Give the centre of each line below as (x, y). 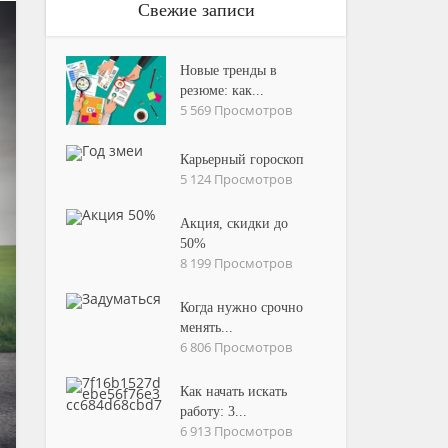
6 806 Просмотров (236, 346)
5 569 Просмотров (236, 110)
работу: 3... (214, 411)
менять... (207, 327)
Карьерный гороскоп (242, 159)
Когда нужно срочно (242, 307)
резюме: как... (222, 90)
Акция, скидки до (234, 223)
